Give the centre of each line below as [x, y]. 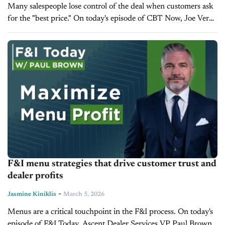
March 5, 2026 [84, 195]
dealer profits [35, 176]
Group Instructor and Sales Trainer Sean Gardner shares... [104, 30]
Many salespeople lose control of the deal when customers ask [110, 6]
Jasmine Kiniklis [32, 195]
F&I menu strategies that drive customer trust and [112, 164]
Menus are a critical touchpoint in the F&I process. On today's [110, 212]
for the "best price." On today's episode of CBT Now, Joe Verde [112, 18]
